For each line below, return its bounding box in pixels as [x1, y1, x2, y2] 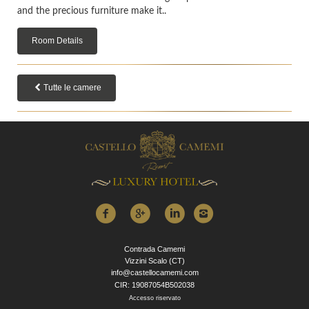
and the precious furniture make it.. [17, 6, 166, 16]
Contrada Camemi [124, 244, 185, 253]
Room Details [32, 35, 83, 46]
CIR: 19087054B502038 [114, 280, 195, 289]
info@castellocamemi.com [110, 268, 199, 277]
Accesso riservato [128, 294, 181, 301]
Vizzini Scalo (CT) [124, 256, 185, 265]
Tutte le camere [43, 82, 101, 92]
